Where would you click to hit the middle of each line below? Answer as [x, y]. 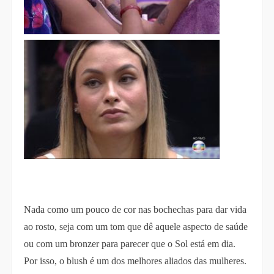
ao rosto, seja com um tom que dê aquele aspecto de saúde [135, 226]
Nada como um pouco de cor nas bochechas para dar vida [135, 209]
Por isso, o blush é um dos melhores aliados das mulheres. [135, 261]
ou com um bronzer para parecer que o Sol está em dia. [129, 243]
